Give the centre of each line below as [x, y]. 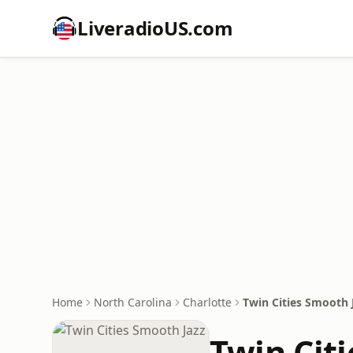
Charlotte [207, 302]
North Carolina [133, 302]
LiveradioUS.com [155, 28]
